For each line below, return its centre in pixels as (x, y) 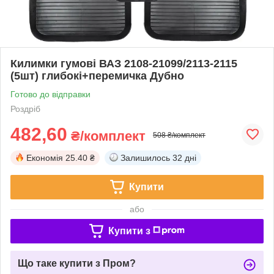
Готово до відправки (50, 94)
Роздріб (25, 109)
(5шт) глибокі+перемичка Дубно (97, 76)
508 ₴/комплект (179, 135)
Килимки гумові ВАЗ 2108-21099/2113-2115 (124, 63)
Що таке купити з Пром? (77, 263)
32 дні (184, 157)
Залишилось (145, 157)
